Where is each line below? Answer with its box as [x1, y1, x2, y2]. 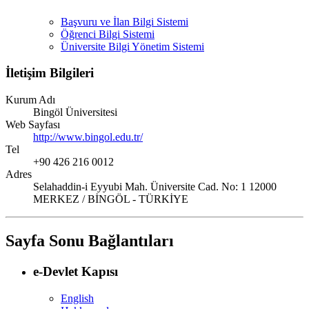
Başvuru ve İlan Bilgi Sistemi [61, 15, 188, 28]
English [61, 292, 94, 304]
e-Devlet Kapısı [33, 263, 118, 279]
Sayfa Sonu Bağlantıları [6, 231, 174, 250]
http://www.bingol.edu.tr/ [33, 131, 143, 143]
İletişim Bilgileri [6, 66, 94, 81]
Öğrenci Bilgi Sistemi [61, 28, 154, 40]
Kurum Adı [6, 94, 55, 106]
